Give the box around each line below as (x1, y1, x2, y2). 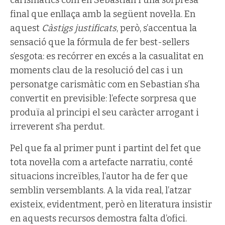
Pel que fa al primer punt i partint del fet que (10, 143, 201, 154)
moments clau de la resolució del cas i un (10, 65, 183, 76)
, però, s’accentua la (117, 23, 197, 34)
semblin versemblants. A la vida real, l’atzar (10, 185, 191, 196)
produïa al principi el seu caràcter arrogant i (10, 107, 199, 118)
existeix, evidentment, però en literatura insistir (10, 199, 212, 210)
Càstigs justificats (42, 23, 117, 34)
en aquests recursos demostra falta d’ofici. (10, 213, 187, 224)
